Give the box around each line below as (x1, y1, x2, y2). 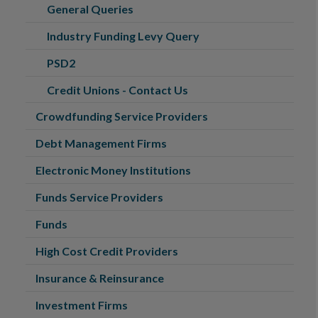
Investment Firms (35, 298, 128, 312)
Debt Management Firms (35, 136, 167, 150)
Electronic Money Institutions (35, 163, 191, 177)
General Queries (47, 2, 133, 16)
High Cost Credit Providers (35, 244, 178, 258)
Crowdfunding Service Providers (35, 109, 208, 123)
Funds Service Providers (35, 190, 163, 204)
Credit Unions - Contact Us (47, 83, 188, 97)
